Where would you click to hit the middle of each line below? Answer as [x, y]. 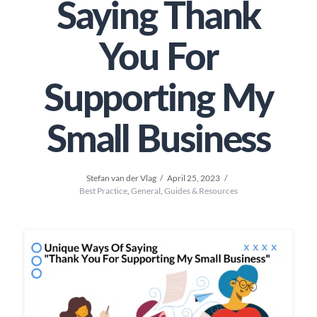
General [145, 190]
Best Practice [103, 190]
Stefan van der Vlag [121, 178]
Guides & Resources [201, 190]
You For [158, 58]
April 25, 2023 [193, 178]
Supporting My [158, 99]
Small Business [158, 140]
